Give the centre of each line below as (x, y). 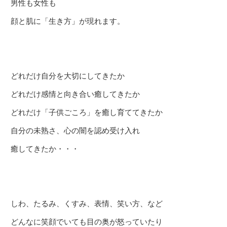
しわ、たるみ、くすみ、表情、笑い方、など (87, 203)
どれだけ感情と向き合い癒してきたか (75, 94)
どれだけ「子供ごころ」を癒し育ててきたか (87, 112)
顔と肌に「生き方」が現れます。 (68, 21)
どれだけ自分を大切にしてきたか (68, 76)
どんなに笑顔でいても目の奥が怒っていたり (87, 222)
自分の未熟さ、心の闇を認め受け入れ (75, 130)
